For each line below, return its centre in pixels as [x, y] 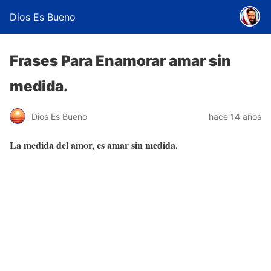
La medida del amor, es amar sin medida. [94, 145]
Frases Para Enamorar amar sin [120, 61]
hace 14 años [235, 116]
